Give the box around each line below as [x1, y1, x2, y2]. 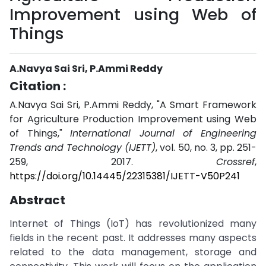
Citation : [9, 78, 66, 94]
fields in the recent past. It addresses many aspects [9, 231, 256, 245]
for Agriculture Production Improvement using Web [9, 112, 256, 126]
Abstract [9, 192, 65, 208]
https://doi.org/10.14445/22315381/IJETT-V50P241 [9, 169, 240, 183]
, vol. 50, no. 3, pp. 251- [156, 141, 257, 154]
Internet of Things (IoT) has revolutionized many [9, 217, 256, 230]
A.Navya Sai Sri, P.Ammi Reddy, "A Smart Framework [9, 98, 256, 112]
